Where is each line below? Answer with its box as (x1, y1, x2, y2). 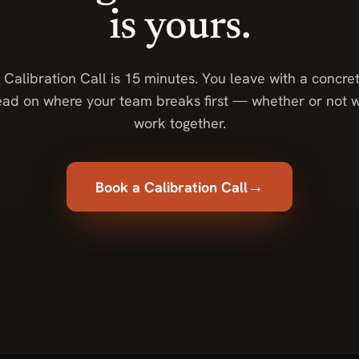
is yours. (109, 7, 250, 49)
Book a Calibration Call (95, 177, 248, 196)
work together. (133, 114, 226, 132)
